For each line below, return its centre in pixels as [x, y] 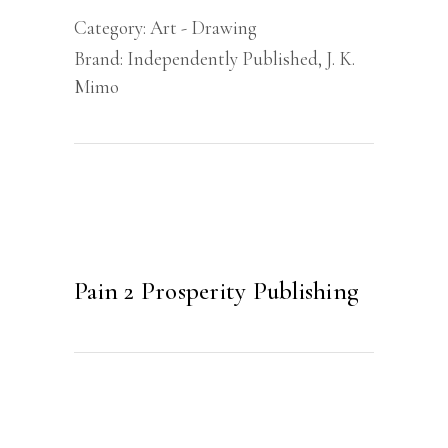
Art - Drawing [203, 28]
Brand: [100, 59]
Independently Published [222, 59]
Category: [112, 28]
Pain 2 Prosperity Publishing [216, 291]
